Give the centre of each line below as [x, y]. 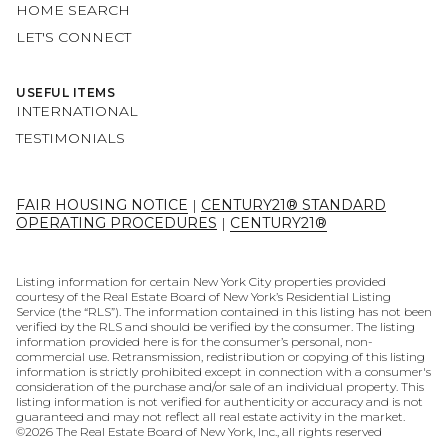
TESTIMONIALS [70, 138]
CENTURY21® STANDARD [293, 205]
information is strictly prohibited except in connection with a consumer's [223, 371]
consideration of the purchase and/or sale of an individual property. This [220, 386]
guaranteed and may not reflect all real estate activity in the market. [210, 416]
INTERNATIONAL [77, 111]
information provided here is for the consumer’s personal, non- [194, 341]
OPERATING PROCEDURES [116, 223]
